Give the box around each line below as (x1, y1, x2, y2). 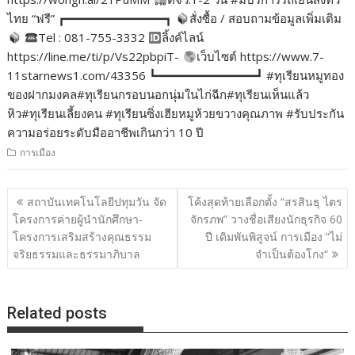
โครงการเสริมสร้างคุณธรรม (13, 228, 152, 244)
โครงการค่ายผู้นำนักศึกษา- (13, 211, 143, 227)
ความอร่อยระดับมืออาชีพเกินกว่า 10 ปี (7, 124, 204, 140)
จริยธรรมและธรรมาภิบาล (13, 246, 141, 261)
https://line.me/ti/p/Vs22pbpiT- (7, 48, 183, 64)
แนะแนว (6, 185, 77, 208)
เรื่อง (6, 206, 44, 229)
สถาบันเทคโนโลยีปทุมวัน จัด (27, 193, 167, 209)
